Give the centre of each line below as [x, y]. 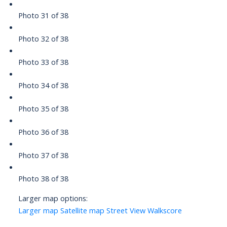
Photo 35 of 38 [43, 109]
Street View [126, 211]
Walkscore [164, 211]
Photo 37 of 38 [43, 155]
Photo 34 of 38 [43, 85]
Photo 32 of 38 [43, 39]
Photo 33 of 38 [43, 62]
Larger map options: [53, 198]
